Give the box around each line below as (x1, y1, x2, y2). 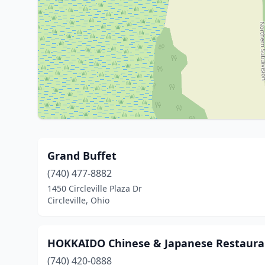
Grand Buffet (47, 148, 117, 163)
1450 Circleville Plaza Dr (47, 183, 142, 194)
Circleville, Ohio (47, 195, 109, 206)
